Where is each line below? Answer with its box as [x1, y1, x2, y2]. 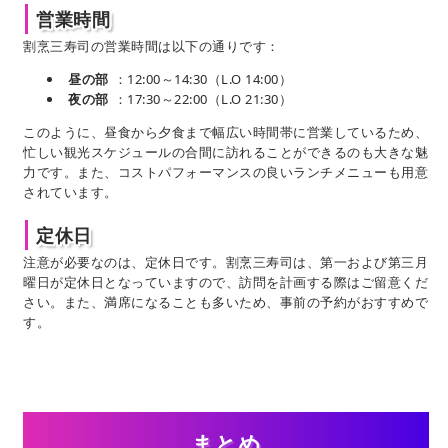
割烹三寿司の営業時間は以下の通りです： [23, 37, 280, 56]
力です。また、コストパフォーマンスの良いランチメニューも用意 [23, 163, 428, 182]
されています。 [23, 183, 118, 202]
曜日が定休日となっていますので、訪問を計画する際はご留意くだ [23, 273, 428, 292]
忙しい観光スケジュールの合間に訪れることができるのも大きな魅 [23, 143, 428, 162]
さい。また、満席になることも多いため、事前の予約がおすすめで [23, 293, 428, 312]
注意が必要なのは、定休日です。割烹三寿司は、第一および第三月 [23, 253, 428, 272]
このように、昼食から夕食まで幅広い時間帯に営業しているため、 [23, 123, 428, 142]
